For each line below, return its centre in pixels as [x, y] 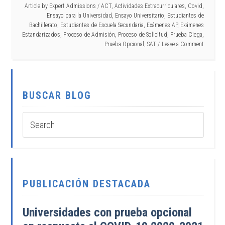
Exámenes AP [162, 25]
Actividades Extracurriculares [149, 6]
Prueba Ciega [186, 35]
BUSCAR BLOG [57, 95]
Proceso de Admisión [89, 35]
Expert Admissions [72, 6]
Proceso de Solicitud [142, 35]
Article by [37, 6]
